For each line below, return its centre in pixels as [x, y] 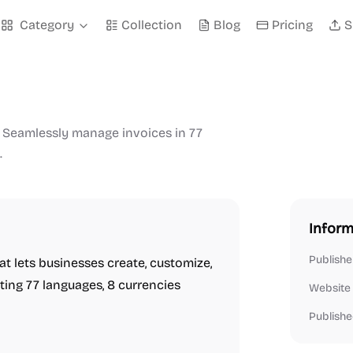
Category [47, 25]
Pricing [292, 25]
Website [330, 288]
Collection [152, 25]
